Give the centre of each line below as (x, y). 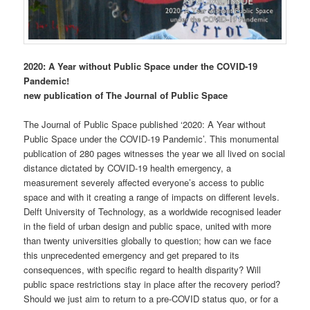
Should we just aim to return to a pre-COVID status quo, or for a (151, 298)
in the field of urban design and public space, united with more (148, 226)
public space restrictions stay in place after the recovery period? (152, 284)
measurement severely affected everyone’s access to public (144, 182)
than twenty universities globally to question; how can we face (148, 240)
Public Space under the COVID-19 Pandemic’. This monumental (152, 138)
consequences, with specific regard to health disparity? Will (143, 269)
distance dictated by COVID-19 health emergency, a (128, 167)
